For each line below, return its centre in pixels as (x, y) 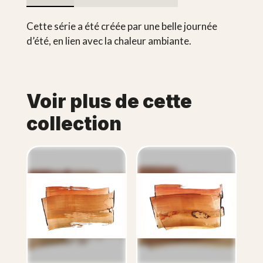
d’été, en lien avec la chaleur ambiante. (109, 41)
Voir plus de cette (109, 102)
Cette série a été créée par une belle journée (122, 26)
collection (74, 124)
